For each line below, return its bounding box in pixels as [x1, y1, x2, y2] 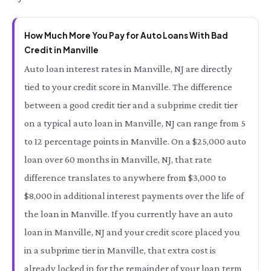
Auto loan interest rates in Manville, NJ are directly [24, 63, 232, 74]
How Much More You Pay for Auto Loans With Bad [24, 30, 228, 41]
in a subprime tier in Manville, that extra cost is [24, 244, 216, 256]
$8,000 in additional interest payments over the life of [24, 190, 244, 201]
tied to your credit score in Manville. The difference [24, 81, 232, 93]
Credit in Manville [24, 45, 99, 55]
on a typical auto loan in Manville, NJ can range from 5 [24, 117, 246, 129]
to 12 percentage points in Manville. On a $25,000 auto [24, 135, 246, 147]
